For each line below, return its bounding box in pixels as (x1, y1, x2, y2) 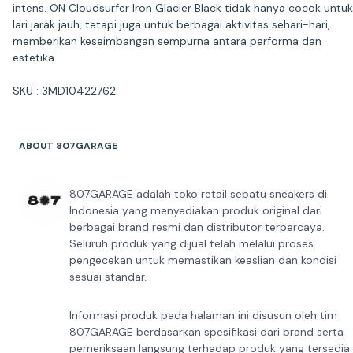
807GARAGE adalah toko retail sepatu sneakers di (69, 186, 327, 201)
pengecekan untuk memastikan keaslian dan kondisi (69, 252, 336, 267)
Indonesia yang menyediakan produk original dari (69, 203, 322, 217)
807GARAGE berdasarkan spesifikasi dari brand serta (69, 324, 344, 339)
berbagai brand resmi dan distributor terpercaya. (69, 219, 325, 234)
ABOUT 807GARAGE (19, 139, 117, 152)
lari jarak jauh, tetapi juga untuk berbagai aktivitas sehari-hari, (13, 17, 330, 32)
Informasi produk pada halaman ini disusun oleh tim (69, 307, 337, 322)
